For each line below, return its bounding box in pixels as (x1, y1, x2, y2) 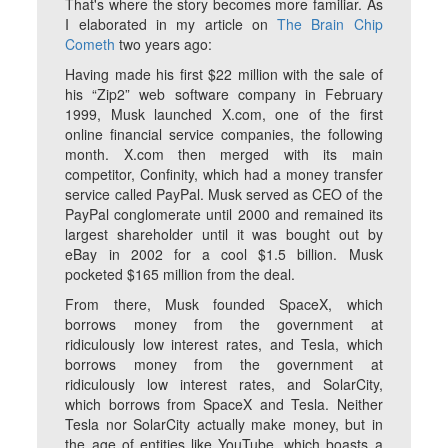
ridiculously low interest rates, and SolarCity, (65, 374, 383, 395)
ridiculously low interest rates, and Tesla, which (65, 334, 383, 355)
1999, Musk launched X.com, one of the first (65, 104, 383, 125)
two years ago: (115, 34, 213, 55)
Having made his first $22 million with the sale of (65, 64, 383, 85)
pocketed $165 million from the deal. (65, 264, 296, 285)
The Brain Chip (277, 14, 383, 35)
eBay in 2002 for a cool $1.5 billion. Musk (65, 244, 383, 265)
